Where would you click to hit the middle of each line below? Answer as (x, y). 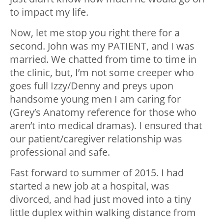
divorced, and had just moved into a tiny (100, 199)
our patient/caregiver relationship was (96, 139)
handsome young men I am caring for (95, 99)
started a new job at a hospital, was (90, 186)
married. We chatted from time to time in (103, 59)
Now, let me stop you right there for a (95, 33)
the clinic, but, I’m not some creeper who (102, 73)
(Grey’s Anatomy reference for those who (103, 112)
